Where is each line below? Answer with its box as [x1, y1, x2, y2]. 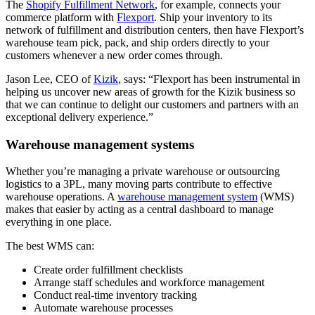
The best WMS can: [6, 240, 94, 252]
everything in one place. [6, 216, 115, 229]
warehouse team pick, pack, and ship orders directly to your [6, 37, 269, 49]
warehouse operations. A [6, 191, 117, 203]
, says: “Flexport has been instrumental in [118, 73, 300, 86]
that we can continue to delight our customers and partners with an [6, 98, 299, 111]
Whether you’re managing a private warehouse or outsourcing [6, 165, 280, 178]
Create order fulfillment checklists [34, 264, 183, 276]
